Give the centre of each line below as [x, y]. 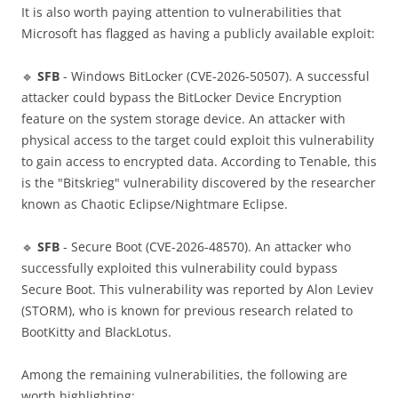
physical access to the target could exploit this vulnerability [198, 140]
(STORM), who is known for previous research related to [187, 311]
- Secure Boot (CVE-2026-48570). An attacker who [205, 247]
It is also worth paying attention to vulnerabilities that [181, 12]
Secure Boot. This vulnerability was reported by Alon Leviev [197, 290]
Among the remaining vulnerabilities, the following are [184, 375]
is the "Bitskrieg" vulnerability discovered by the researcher [199, 183]
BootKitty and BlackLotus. [96, 332]
